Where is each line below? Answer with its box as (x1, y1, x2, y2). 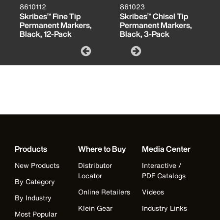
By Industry (15, 192, 52, 203)
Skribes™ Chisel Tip (120, 10, 189, 23)
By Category (15, 176, 55, 187)
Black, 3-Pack (120, 28, 169, 40)
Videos (141, 187, 164, 197)
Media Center (141, 143, 191, 155)
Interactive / (141, 160, 182, 171)
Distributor (78, 160, 112, 171)
